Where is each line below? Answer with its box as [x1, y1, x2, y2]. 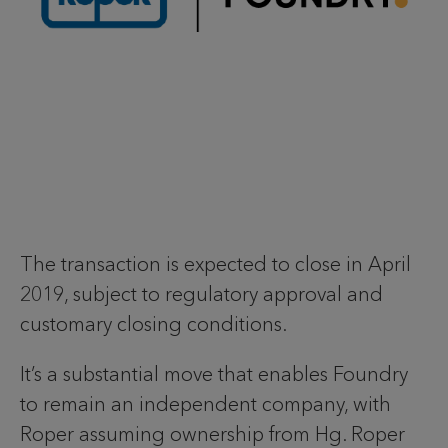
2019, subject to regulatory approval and [20, 281, 383, 306]
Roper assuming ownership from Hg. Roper [20, 421, 405, 446]
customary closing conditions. [20, 311, 287, 336]
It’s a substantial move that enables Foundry [20, 361, 408, 386]
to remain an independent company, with [20, 391, 391, 416]
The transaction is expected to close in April [20, 251, 411, 276]
